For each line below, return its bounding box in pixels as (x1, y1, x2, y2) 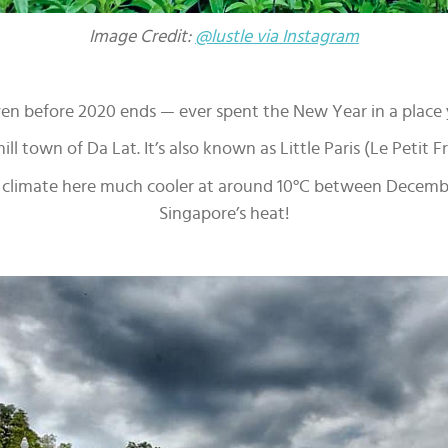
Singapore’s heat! (158, 204, 290, 223)
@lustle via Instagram (195, 27, 359, 46)
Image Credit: (89, 27, 195, 46)
